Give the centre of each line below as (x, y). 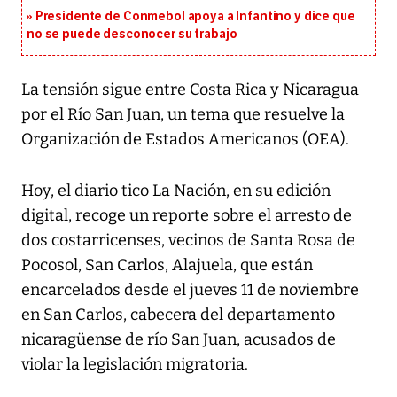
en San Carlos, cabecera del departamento (178, 315)
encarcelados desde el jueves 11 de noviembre (190, 290)
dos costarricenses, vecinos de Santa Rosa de (188, 241)
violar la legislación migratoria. (135, 365)
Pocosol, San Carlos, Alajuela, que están (167, 265)
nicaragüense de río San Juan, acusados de (179, 340)
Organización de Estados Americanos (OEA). (185, 140)
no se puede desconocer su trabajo (132, 35)
